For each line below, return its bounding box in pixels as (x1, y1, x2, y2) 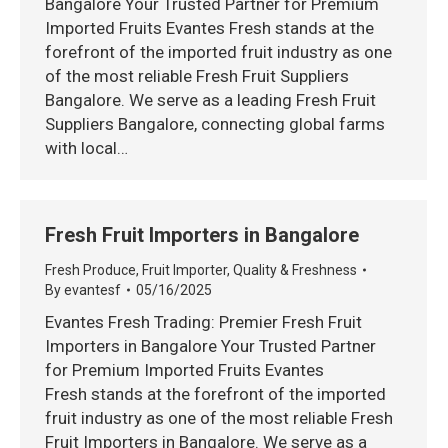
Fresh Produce (45, 262, 136, 278)
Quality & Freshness (233, 262, 357, 278)
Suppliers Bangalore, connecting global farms (45, 114, 385, 134)
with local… (45, 138, 128, 158)
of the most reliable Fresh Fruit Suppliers (45, 66, 349, 86)
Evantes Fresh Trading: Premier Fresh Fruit (45, 312, 362, 332)
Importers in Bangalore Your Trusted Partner (45, 336, 376, 356)
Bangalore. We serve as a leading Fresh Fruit (45, 90, 376, 110)
